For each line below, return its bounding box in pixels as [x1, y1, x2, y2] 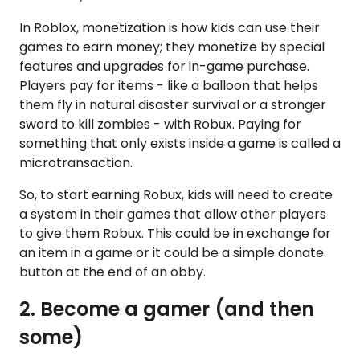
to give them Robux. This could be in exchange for [19, 223, 331, 243]
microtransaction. [19, 153, 133, 172]
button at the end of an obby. [19, 262, 206, 281]
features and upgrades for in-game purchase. [19, 56, 309, 76]
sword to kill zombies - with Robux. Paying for [19, 114, 301, 133]
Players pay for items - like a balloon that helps [19, 76, 318, 95]
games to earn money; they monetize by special [19, 37, 325, 56]
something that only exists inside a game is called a [19, 133, 341, 153]
